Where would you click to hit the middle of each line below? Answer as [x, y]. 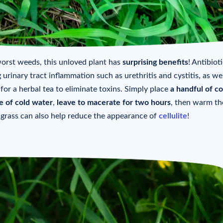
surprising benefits [155, 62]
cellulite [173, 116]
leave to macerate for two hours [114, 103]
